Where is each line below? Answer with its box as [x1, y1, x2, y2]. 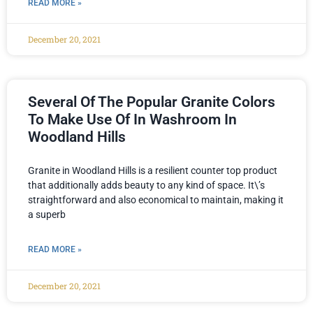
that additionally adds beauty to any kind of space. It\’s [28, 180, 265, 191]
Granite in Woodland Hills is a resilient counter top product [28, 165, 277, 177]
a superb [28, 209, 66, 221]
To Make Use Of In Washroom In [28, 111, 237, 129]
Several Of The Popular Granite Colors [28, 94, 275, 111]
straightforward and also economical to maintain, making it [28, 194, 284, 206]
